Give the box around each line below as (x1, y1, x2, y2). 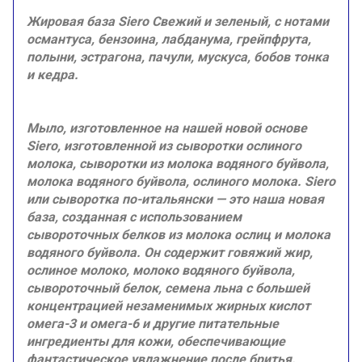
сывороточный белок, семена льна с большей (27, 280, 309, 297)
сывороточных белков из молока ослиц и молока (27, 227, 330, 243)
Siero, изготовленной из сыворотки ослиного (27, 138, 301, 154)
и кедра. (27, 67, 78, 83)
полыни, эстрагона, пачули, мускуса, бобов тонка (27, 49, 329, 65)
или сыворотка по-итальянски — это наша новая (27, 192, 324, 208)
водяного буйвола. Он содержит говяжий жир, (27, 245, 313, 261)
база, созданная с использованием (27, 209, 242, 225)
